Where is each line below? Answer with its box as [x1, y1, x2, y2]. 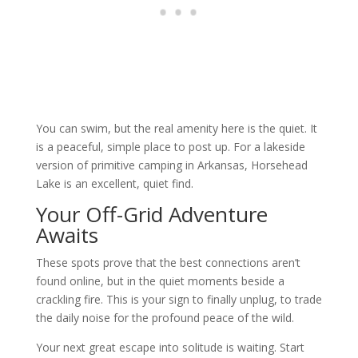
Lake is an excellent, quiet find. [35, 175, 193, 191]
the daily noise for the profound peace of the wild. [35, 309, 297, 325]
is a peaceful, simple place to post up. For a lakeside [35, 138, 305, 154]
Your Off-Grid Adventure [35, 199, 268, 229]
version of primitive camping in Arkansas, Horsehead [35, 157, 308, 173]
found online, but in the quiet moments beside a [35, 272, 284, 288]
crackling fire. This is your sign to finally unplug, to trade [35, 291, 322, 307]
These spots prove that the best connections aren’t [35, 254, 300, 270]
